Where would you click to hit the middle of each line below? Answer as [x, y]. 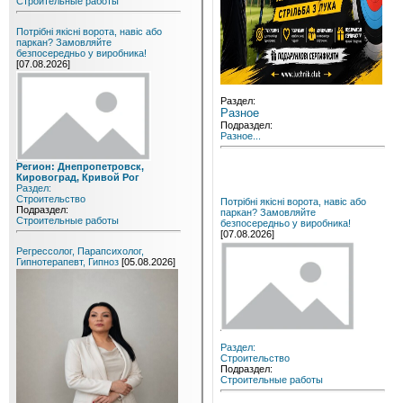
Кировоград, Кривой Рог [78, 177]
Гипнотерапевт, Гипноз [67, 262]
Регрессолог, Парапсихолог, [80, 251]
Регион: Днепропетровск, [80, 166]
